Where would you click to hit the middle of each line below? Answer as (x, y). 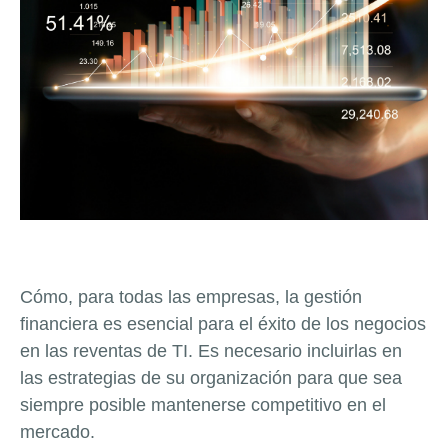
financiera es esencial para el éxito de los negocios (223, 324)
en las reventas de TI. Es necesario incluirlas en (211, 351)
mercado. (57, 432)
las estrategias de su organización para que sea (211, 378)
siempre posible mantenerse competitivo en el (203, 405)
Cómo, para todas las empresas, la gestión (191, 297)
